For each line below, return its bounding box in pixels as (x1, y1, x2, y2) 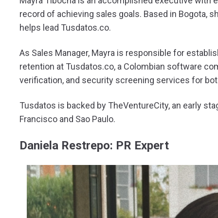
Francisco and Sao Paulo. (19, 114, 115, 124)
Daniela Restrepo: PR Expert (19, 139, 169, 152)
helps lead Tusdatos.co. (19, 22, 111, 33)
